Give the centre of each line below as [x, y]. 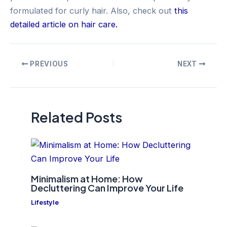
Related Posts [77, 117]
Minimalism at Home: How [87, 178]
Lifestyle [45, 202]
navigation [30, 76]
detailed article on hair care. [64, 24]
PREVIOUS [48, 64]
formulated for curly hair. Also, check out [92, 10]
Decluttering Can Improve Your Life [107, 187]
